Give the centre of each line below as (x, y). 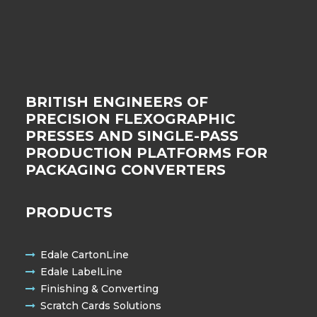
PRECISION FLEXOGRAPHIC (131, 119)
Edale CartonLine (85, 255)
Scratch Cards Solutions (101, 306)
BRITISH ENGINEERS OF (117, 102)
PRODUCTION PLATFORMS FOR (146, 153)
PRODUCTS (69, 212)
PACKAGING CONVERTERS (126, 170)
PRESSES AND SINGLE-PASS (132, 136)
